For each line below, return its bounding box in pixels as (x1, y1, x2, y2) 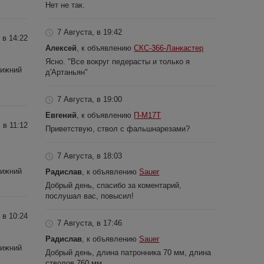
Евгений (45, 110, 77, 120)
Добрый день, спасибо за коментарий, (45, 180, 182, 190)
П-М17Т (134, 110, 161, 120)
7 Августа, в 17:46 (57, 218, 123, 227)
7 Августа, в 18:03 (57, 151, 123, 160)
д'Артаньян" (45, 67, 88, 77)
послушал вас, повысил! (45, 191, 134, 200)
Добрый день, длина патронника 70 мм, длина (45, 247, 212, 257)
